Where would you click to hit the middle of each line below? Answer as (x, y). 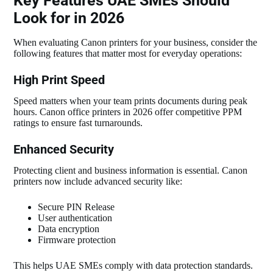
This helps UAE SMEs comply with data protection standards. (133, 266)
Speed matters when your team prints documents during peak (131, 101)
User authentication (75, 218)
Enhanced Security (64, 150)
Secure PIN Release (76, 207)
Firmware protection (77, 240)
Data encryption (69, 229)
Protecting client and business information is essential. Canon (131, 171)
